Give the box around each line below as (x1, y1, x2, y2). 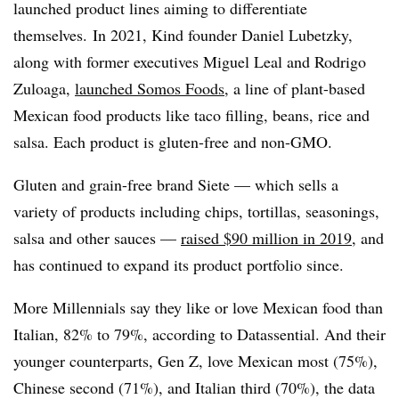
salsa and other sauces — (13, 226, 181, 248)
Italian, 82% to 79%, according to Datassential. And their (13, 322, 386, 345)
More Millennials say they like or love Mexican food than (13, 296, 383, 318)
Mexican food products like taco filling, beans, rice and (13, 103, 370, 126)
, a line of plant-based (224, 77, 365, 99)
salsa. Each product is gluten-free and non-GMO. (13, 130, 332, 152)
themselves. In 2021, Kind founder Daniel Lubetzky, (13, 23, 353, 45)
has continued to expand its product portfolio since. (13, 253, 344, 275)
